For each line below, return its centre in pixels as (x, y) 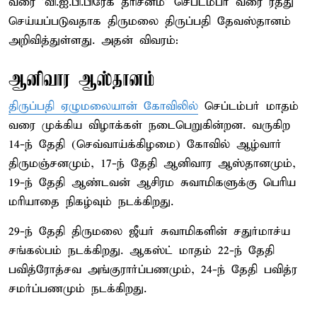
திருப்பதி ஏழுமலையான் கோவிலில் (103, 106)
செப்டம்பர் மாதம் (248, 106)
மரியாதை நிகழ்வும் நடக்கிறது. (91, 202)
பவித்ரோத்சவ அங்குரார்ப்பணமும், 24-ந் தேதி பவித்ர (153, 270)
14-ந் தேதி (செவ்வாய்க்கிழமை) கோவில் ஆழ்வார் (145, 144)
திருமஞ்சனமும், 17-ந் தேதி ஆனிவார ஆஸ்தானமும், (152, 163)
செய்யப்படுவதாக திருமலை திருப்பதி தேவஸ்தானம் (150, 21)
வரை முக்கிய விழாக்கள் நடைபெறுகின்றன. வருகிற (149, 125)
